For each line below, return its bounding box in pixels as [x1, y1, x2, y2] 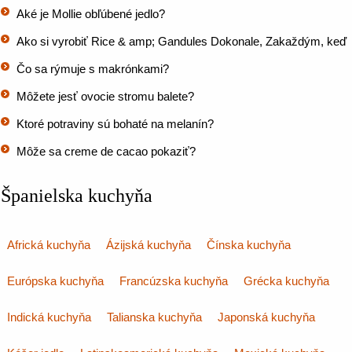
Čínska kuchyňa [207, 238, 291, 251]
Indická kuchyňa [7, 310, 91, 324]
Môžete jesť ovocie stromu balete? [16, 90, 194, 103]
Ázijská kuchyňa [106, 238, 191, 251]
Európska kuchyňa [7, 274, 104, 288]
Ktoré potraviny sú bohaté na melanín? [16, 117, 214, 130]
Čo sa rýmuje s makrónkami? [16, 62, 169, 75]
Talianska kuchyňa [107, 310, 202, 324]
